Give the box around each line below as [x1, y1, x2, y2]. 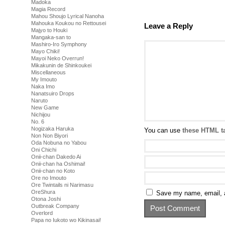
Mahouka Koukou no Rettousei [31, 20, 106, 26]
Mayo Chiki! [31, 48, 60, 54]
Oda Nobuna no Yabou [31, 140, 86, 146]
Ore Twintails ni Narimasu [31, 182, 93, 188]
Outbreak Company [31, 203, 79, 209]
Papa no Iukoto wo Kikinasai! [31, 217, 101, 223]
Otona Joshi [31, 196, 61, 202]
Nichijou [31, 111, 50, 118]
